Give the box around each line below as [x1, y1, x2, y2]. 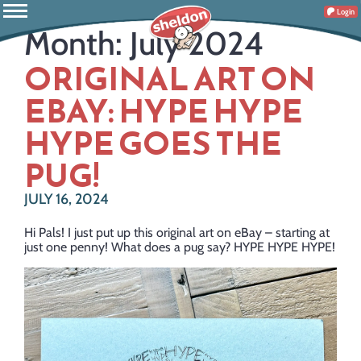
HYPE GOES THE [24, 119, 282, 168]
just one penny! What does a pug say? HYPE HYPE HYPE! [24, 239, 335, 255]
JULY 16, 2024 [24, 190, 109, 208]
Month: [24, 23, 130, 63]
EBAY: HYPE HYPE [24, 87, 303, 135]
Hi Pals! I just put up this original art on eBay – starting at [24, 225, 330, 240]
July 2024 [130, 23, 263, 63]
